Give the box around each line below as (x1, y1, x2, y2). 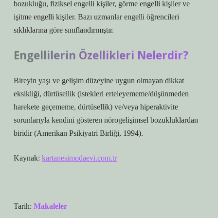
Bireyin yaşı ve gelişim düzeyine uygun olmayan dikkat (14, 76, 184, 85)
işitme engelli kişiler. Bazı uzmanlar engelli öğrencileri (14, 13, 179, 21)
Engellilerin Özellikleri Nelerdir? (14, 48, 188, 63)
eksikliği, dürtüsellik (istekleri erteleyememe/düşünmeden (14, 90, 189, 98)
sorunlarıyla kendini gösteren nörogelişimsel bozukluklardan (14, 116, 198, 124)
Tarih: (14, 202, 34, 210)
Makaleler (34, 202, 67, 210)
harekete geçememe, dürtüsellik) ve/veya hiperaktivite (14, 103, 178, 111)
